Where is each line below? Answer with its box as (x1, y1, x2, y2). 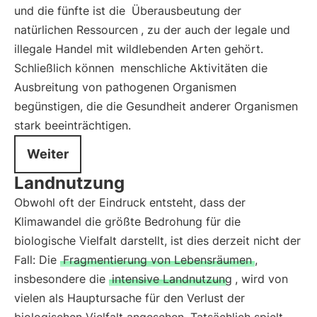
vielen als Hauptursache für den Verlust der (14, 291, 245, 305)
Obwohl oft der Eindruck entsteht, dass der (14, 195, 246, 209)
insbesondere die (14, 272, 109, 286)
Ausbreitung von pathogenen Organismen (14, 80, 236, 94)
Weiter (27, 146, 69, 161)
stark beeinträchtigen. (14, 118, 131, 132)
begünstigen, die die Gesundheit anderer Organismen (14, 99, 298, 113)
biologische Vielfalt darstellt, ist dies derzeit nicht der (14, 234, 301, 248)
